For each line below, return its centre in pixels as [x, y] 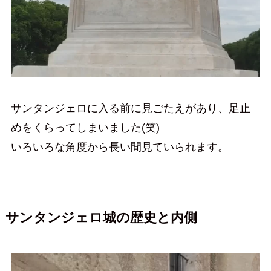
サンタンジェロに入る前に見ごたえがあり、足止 [130, 109]
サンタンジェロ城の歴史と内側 [101, 218]
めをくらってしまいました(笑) [85, 128]
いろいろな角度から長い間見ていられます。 [119, 147]
